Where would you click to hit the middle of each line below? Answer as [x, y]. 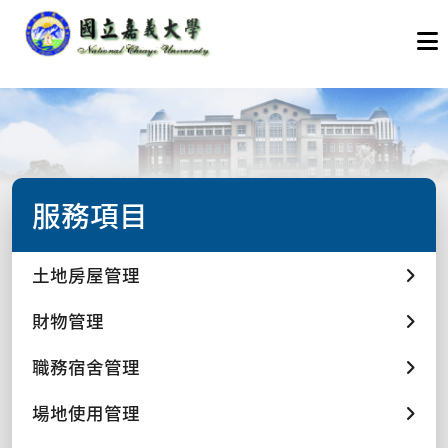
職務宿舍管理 [86, 366]
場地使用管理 [86, 412]
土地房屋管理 [86, 274]
